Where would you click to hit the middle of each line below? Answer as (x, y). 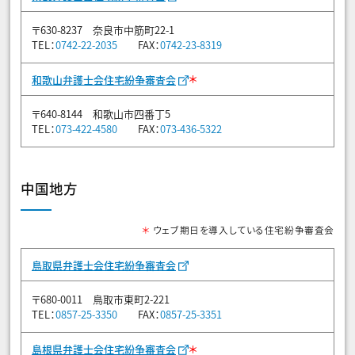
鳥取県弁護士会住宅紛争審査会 (104, 265)
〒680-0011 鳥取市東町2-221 (101, 300)
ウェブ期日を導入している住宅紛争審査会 (242, 230)
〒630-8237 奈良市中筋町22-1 (103, 29)
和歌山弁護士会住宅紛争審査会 (104, 79)
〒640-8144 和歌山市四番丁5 (101, 113)
